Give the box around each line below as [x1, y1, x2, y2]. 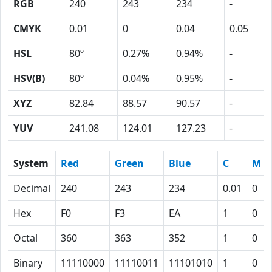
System [13, 157, 49, 170]
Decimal [13, 182, 50, 195]
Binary [13, 256, 42, 270]
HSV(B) [13, 72, 45, 85]
